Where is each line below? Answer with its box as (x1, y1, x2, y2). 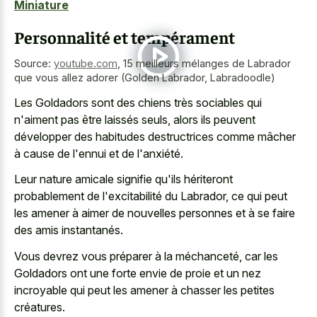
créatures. (14, 299, 65, 314)
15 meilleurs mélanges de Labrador (123, 57, 291, 70)
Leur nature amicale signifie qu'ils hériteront (14, 172, 233, 187)
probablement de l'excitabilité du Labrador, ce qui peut (14, 189, 287, 204)
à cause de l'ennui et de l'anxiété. (14, 146, 183, 161)
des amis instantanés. (14, 223, 123, 238)
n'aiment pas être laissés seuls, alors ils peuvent (14, 112, 255, 127)
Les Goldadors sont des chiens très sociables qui (14, 95, 262, 110)
